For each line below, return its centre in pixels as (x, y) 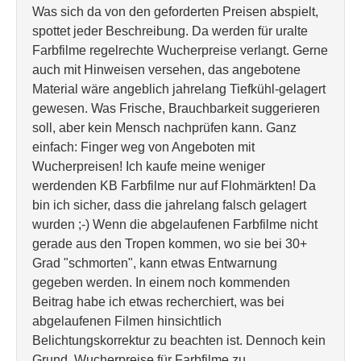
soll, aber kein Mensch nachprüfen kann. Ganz (164, 128)
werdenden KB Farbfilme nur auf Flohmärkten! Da (174, 186)
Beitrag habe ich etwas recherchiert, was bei (158, 302)
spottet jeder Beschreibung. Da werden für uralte (170, 31)
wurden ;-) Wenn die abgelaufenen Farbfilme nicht (175, 224)
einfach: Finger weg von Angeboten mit (143, 147)
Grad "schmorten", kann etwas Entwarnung (155, 263)
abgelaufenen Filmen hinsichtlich (127, 321)
